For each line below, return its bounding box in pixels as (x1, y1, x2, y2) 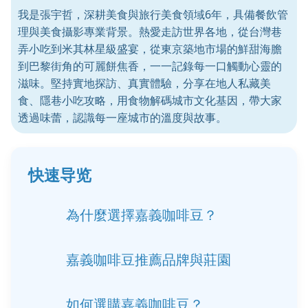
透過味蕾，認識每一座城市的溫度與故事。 (18, 110, 227, 125)
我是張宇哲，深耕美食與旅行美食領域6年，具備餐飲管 (18, 7, 288, 22)
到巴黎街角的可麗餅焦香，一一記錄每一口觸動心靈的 (18, 58, 282, 74)
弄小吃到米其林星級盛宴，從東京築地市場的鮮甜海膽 (18, 41, 282, 56)
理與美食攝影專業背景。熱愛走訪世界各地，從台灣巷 (18, 24, 282, 39)
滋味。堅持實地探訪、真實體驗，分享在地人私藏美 (18, 76, 271, 91)
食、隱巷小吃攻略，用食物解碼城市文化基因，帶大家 (18, 93, 282, 108)
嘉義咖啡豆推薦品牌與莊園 (66, 250, 231, 269)
